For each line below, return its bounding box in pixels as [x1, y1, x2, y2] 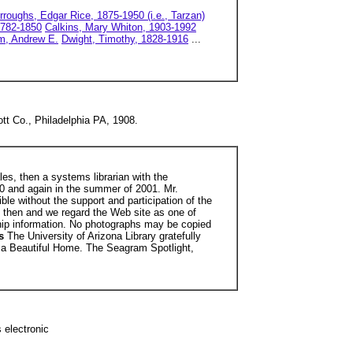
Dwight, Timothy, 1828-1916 [61, 33, 188, 45]
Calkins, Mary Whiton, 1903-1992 [45, 21, 196, 33]
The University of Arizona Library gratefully [7, 230, 201, 242]
